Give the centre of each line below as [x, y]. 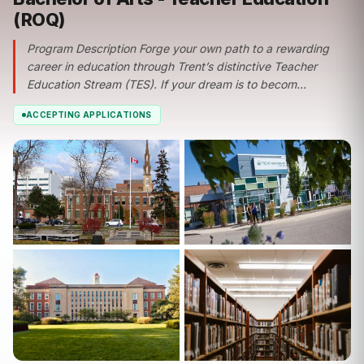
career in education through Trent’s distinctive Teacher [172, 66]
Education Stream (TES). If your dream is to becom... [167, 84]
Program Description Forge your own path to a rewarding [178, 48]
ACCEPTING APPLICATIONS [89, 114]
